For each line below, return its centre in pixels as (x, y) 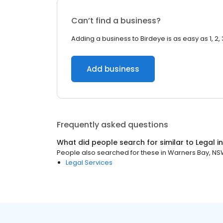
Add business (113, 69)
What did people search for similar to (126, 142)
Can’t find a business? (116, 21)
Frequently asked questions (112, 125)
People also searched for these (108, 153)
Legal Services (89, 163)
